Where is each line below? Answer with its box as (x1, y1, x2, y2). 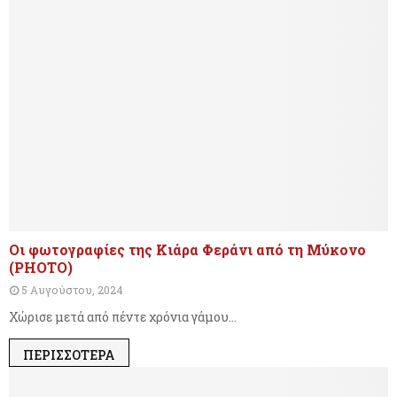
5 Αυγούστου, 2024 (21, 282, 123, 297)
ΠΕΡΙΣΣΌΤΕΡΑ (23, 346, 115, 363)
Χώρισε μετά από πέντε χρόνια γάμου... (9, 307, 237, 325)
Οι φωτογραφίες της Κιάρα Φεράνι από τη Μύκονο (9, 239, 366, 259)
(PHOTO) (9, 257, 73, 276)
